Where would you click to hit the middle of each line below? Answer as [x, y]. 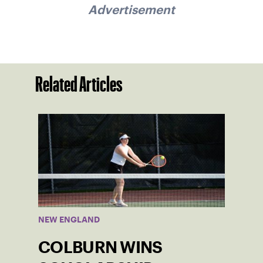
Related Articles [79, 84]
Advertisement [131, 9]
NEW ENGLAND [69, 220]
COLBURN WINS [100, 247]
